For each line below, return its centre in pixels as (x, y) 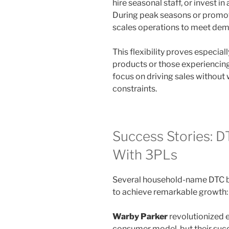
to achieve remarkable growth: (170, 192)
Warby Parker (140, 217)
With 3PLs (145, 154)
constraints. (135, 88)
